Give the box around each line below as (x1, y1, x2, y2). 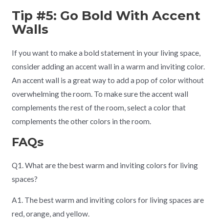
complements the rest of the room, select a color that (11, 103, 186, 112)
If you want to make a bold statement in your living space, (11, 48, 200, 58)
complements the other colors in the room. (11, 117, 151, 126)
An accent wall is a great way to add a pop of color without (11, 76, 204, 85)
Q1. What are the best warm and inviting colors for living (11, 160, 198, 170)
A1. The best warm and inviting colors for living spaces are (11, 196, 204, 205)
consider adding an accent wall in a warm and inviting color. (11, 62, 205, 71)
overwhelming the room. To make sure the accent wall (11, 89, 188, 99)
